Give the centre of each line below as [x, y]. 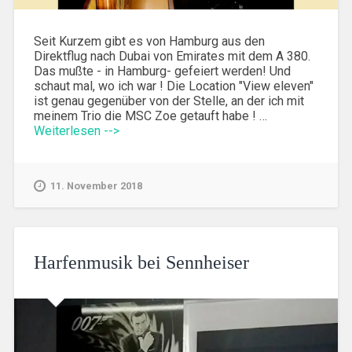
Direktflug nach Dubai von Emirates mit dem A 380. [172, 57]
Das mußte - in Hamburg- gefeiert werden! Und [162, 71]
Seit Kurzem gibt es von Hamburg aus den [149, 42]
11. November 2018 [96, 186]
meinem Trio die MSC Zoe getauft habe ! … [150, 116]
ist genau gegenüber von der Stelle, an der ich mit [169, 101]
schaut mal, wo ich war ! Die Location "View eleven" [173, 86]
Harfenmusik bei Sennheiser [141, 263]
